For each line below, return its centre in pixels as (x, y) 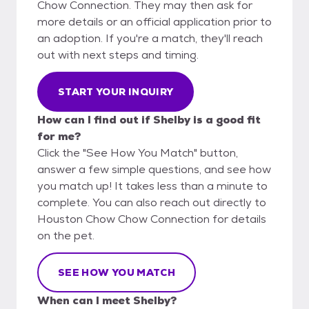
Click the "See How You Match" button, (138, 152)
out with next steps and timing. (118, 54)
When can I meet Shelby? (107, 300)
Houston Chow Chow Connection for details (152, 219)
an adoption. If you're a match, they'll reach (150, 38)
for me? (59, 136)
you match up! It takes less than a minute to (152, 186)
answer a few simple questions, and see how (154, 169)
